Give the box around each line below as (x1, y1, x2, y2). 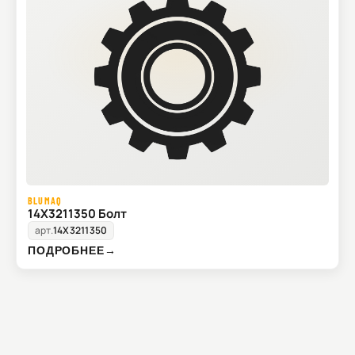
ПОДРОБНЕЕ (28, 243, 105, 258)
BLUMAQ (28, 195, 63, 207)
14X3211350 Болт (28, 205, 127, 223)
